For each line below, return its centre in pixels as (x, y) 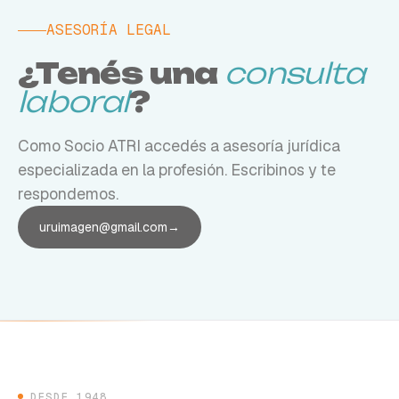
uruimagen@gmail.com (103, 227)
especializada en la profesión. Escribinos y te (177, 170)
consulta (294, 73)
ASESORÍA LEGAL (109, 30)
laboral (73, 102)
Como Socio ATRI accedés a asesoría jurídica (179, 146)
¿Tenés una (118, 73)
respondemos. (68, 194)
